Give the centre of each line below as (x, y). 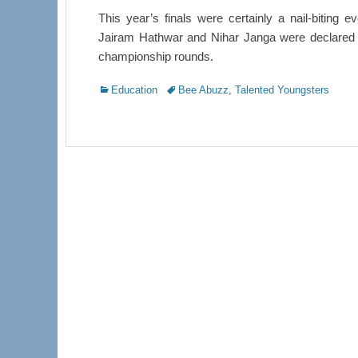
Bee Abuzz (203, 90)
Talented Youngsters (282, 90)
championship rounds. (156, 56)
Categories (122, 89)
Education (134, 90)
